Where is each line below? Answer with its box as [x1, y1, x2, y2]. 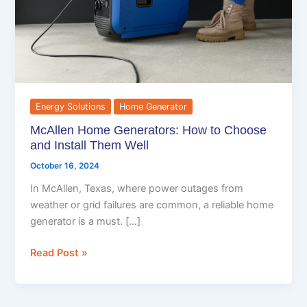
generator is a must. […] [30, 214, 141, 228]
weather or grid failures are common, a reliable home [30, 198, 274, 211]
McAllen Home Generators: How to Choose [30, 122, 267, 137]
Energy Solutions [36, 101, 106, 112]
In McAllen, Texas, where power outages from [30, 182, 244, 195]
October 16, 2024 [30, 160, 100, 171]
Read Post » [30, 246, 88, 259]
